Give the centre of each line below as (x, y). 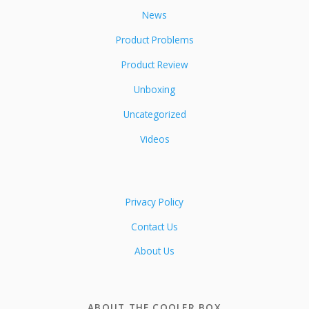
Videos (154, 139)
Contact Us (154, 226)
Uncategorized (154, 114)
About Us (154, 251)
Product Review (154, 65)
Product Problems (154, 40)
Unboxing (154, 90)
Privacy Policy (154, 201)
